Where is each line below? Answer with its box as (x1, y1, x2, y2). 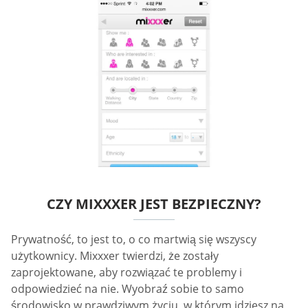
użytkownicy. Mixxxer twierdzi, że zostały (11, 248, 219, 264)
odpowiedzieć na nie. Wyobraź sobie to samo (11, 281, 244, 297)
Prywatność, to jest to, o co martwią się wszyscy (11, 232, 256, 247)
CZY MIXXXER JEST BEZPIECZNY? (47, 195, 261, 214)
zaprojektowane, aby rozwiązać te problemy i (11, 265, 242, 280)
